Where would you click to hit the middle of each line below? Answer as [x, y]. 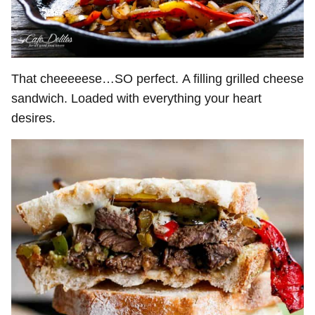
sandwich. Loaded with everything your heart [136, 98]
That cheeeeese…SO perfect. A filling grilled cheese [157, 78]
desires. [33, 118]
